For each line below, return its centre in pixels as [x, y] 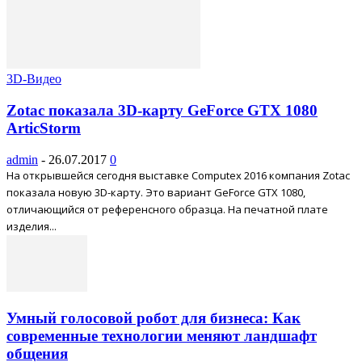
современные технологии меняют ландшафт [162, 336]
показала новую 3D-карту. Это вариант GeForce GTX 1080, [156, 192]
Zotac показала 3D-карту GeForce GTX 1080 [162, 110]
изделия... [32, 226]
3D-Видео [34, 79]
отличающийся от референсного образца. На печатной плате [167, 209]
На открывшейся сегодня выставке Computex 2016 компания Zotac [178, 175]
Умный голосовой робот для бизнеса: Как [154, 318]
